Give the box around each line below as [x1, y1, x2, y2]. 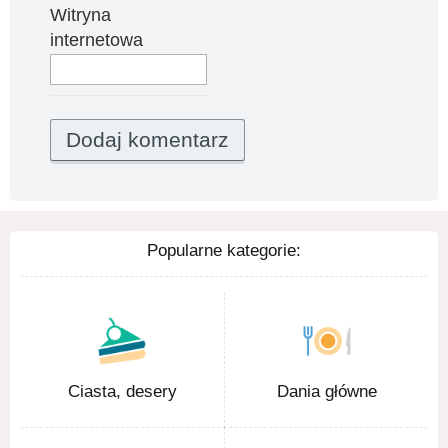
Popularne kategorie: [147, 240, 301, 260]
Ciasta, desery [67, 381, 177, 401]
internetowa [50, 29, 143, 50]
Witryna [50, 4, 111, 25]
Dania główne [276, 381, 377, 401]
